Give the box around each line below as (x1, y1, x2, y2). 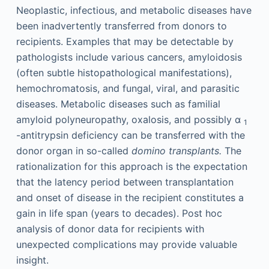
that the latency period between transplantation (16, 176, 234, 188)
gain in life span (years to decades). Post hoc (16, 207, 222, 219)
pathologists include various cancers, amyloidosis (16, 51, 242, 63)
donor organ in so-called (16, 145, 131, 157)
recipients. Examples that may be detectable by (16, 35, 234, 47)
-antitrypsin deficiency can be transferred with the (16, 129, 245, 141)
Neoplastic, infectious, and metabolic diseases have (16, 4, 252, 16)
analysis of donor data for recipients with (16, 223, 204, 235)
